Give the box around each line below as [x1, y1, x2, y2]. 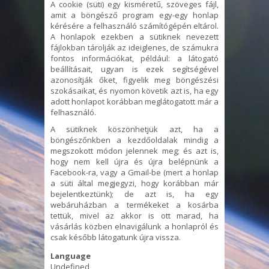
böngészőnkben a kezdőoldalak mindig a [50, 134, 219, 145]
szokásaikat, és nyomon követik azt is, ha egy [50, 85, 219, 96]
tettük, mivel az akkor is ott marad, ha [50, 210, 219, 221]
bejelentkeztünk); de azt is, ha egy [50, 188, 219, 199]
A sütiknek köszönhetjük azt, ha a [50, 123, 219, 134]
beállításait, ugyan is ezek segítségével [50, 63, 219, 74]
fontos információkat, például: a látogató [50, 52, 219, 64]
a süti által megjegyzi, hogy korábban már [50, 177, 219, 189]
